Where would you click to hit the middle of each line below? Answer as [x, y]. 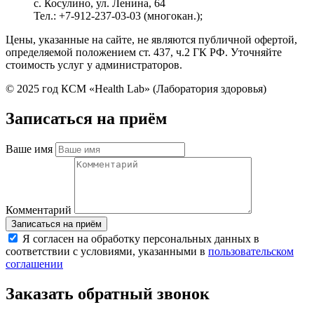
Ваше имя [30, 149]
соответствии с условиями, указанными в [107, 252]
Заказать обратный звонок [108, 293]
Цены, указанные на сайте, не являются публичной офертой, [151, 40]
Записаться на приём [86, 119]
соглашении [34, 264]
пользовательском [251, 252]
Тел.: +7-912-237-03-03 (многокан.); [118, 16]
